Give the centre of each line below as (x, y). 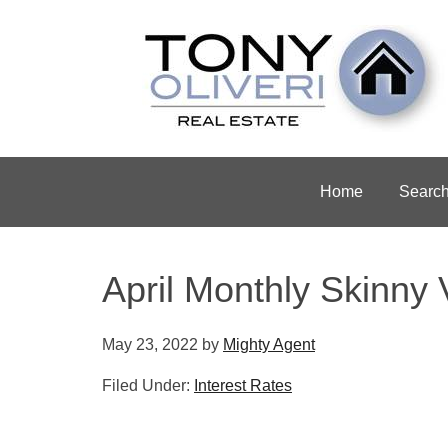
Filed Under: (148, 385)
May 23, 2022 (150, 344)
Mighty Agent (269, 344)
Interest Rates (243, 385)
